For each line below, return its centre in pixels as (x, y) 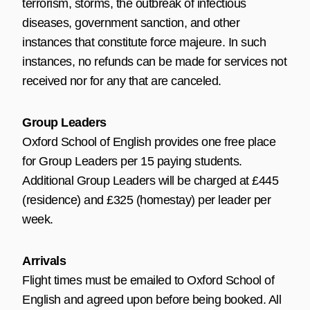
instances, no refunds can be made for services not (154, 61)
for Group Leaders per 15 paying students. (132, 161)
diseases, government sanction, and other (131, 22)
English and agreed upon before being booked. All (152, 299)
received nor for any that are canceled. (122, 81)
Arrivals (44, 261)
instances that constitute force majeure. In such (144, 42)
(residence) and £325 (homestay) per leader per (146, 200)
